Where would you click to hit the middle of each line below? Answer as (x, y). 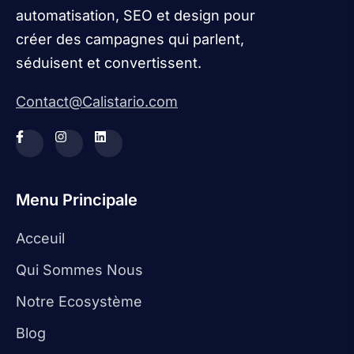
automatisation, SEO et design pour (136, 16)
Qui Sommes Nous (79, 270)
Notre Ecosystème (79, 302)
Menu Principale (77, 200)
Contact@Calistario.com (97, 102)
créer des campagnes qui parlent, (130, 40)
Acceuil (40, 239)
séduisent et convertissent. (109, 63)
